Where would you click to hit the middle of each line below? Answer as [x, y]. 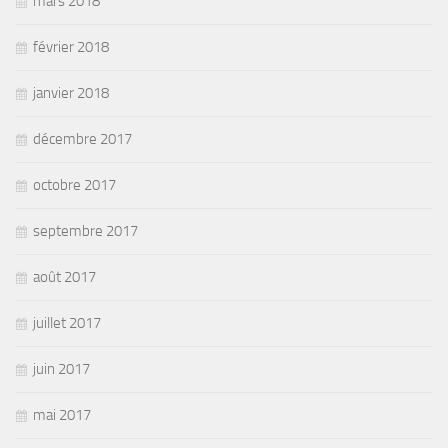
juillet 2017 [67, 322]
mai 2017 [62, 414]
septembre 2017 [85, 230]
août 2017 [64, 276]
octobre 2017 [74, 184]
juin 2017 [61, 368]
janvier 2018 [71, 92]
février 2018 [71, 46]
